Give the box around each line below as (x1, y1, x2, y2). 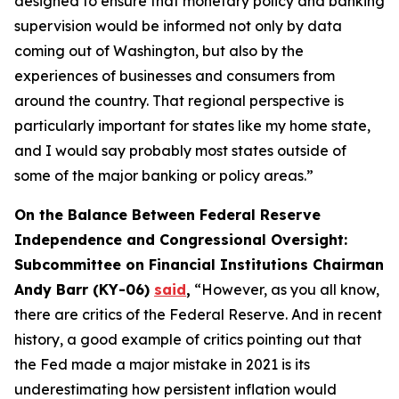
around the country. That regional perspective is (14, 92, 344, 110)
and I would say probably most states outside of (14, 142, 346, 159)
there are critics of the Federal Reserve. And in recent (14, 305, 382, 323)
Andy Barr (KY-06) (14, 281, 154, 298)
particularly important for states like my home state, (14, 117, 370, 134)
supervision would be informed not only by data (14, 17, 342, 35)
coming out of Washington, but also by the (14, 42, 304, 60)
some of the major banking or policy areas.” (14, 167, 313, 184)
